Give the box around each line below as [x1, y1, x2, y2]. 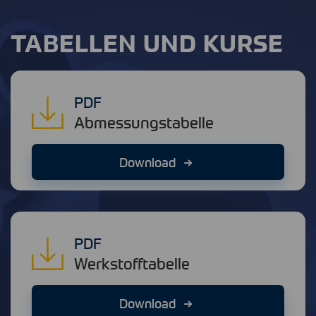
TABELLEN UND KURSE [11, 28, 284, 58]
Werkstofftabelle [74, 254, 190, 274]
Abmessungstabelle [74, 113, 214, 133]
